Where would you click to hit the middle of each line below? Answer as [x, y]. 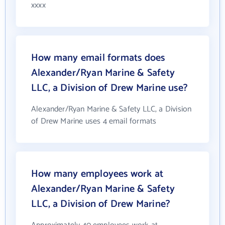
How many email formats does [98, 58]
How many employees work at [97, 174]
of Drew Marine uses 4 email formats [94, 121]
